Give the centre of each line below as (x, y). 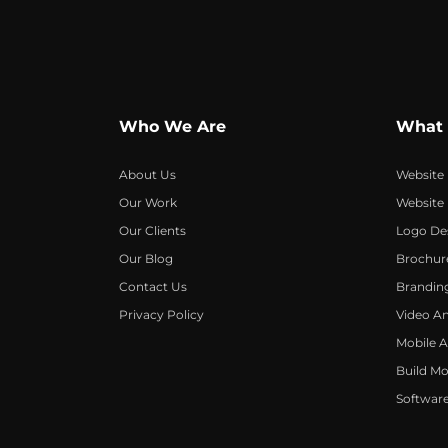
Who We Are (173, 127)
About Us (148, 175)
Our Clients (153, 231)
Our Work (148, 203)
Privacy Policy (162, 315)
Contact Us (153, 287)
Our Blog (146, 259)
